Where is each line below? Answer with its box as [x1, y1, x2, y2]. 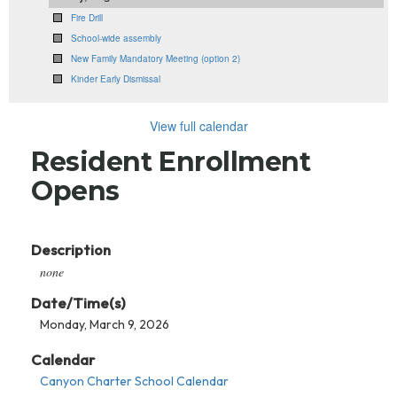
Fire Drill [71, 12, 103, 24]
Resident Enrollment [31, 145, 311, 178]
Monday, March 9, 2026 [40, 316, 169, 332]
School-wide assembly [71, 32, 161, 44]
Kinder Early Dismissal [71, 73, 160, 85]
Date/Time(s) [31, 293, 126, 312]
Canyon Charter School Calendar [40, 373, 229, 389]
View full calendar [149, 117, 248, 135]
